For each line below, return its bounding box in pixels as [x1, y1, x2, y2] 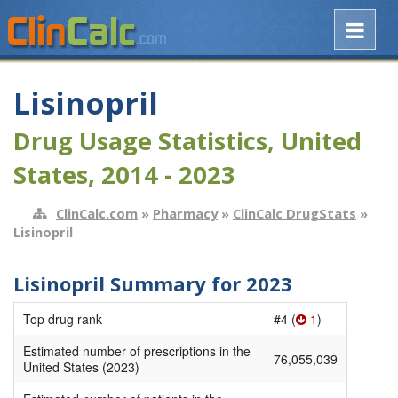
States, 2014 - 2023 [13, 158, 235, 192]
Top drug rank [23, 310, 102, 329]
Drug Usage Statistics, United [13, 124, 362, 158]
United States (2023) [23, 358, 139, 377]
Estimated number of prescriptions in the [23, 342, 251, 361]
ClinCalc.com [56, 203, 138, 222]
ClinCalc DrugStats [233, 203, 356, 222]
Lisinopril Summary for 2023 [13, 269, 292, 297]
